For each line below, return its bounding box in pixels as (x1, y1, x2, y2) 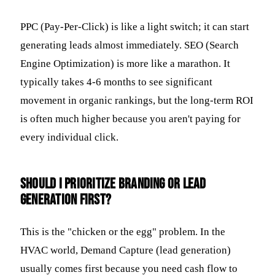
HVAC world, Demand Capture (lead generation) (20, 244, 231, 256)
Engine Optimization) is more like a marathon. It (20, 57, 230, 69)
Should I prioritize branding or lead (20, 174, 206, 193)
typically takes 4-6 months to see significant (20, 76, 212, 88)
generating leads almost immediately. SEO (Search (20, 39, 239, 51)
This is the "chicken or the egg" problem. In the (20, 225, 225, 238)
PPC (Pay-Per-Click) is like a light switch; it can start (20, 20, 249, 33)
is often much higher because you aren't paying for (20, 112, 241, 125)
